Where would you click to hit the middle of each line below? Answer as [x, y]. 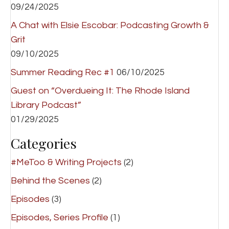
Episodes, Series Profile [60, 217]
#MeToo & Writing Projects [66, 162]
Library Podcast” [46, 105]
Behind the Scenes [50, 181]
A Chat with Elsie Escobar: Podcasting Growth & [110, 25]
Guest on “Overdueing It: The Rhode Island [100, 91]
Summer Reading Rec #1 [63, 72]
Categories [44, 143]
